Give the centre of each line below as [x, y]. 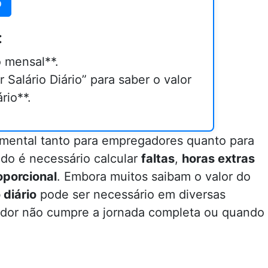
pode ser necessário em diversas [131, 194]
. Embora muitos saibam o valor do [154, 176]
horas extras [218, 159]
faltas [158, 159]
